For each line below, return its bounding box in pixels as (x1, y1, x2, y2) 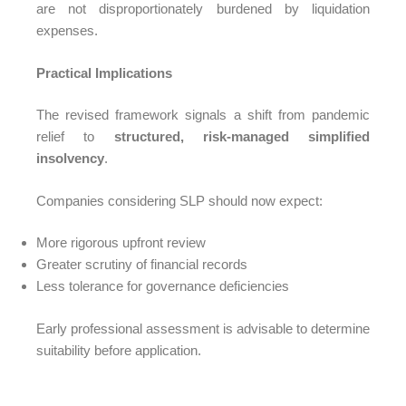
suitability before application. (36, 342, 201, 358)
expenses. (36, 23, 98, 38)
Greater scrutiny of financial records (36, 256, 247, 272)
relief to (36, 129, 114, 144)
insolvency (36, 150, 104, 166)
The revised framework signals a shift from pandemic (36, 107, 370, 122)
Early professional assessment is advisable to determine (36, 320, 370, 336)
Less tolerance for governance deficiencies (36, 278, 289, 294)
